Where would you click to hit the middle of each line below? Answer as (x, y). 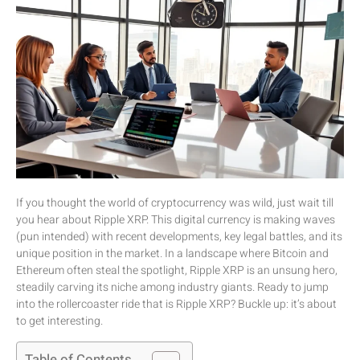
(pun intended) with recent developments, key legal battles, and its (179, 237)
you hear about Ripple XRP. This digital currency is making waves (176, 220)
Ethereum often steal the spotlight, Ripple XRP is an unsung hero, (177, 271)
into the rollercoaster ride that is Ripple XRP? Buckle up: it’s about (176, 305)
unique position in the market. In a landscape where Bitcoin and (172, 254)
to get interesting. (59, 321)
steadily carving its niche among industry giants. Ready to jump (172, 288)
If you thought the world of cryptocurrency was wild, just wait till (175, 203)
